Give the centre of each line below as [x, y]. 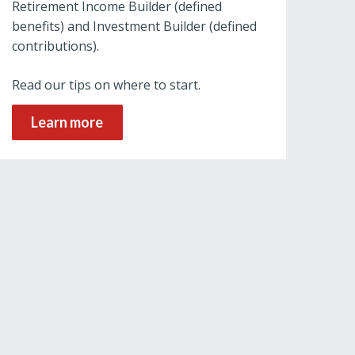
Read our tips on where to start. [106, 85]
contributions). [55, 46]
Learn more [67, 122]
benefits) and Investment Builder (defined [134, 26]
